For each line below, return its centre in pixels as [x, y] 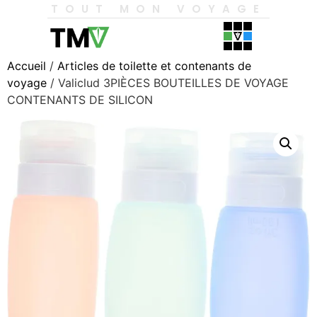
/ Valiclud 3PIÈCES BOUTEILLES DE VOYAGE [168, 83]
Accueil [27, 66]
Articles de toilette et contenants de [154, 66]
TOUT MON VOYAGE [158, 9]
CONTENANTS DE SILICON [80, 100]
